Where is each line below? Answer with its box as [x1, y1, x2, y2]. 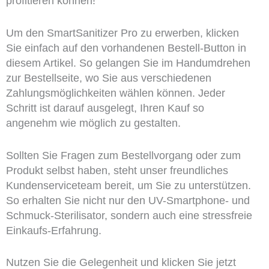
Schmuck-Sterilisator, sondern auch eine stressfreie [5, 209, 252, 222]
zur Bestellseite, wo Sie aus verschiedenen [5, 71, 211, 84]
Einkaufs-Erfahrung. [5, 224, 101, 237]
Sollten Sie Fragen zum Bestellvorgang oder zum [5, 149, 241, 162]
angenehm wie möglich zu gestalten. [5, 116, 181, 129]
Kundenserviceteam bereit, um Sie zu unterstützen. [5, 179, 251, 192]
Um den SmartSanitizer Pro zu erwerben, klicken [5, 26, 239, 39]
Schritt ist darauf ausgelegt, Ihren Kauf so [5, 101, 204, 114]
